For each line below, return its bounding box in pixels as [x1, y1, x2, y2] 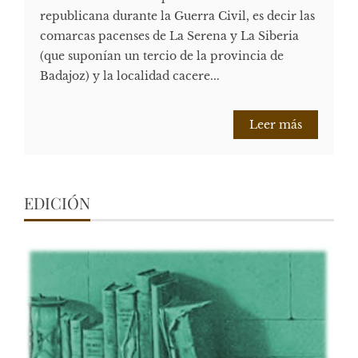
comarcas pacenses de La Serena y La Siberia [40, 29, 299, 44]
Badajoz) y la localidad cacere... [40, 69, 220, 84]
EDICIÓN [24, 192, 90, 214]
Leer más [249, 117, 302, 133]
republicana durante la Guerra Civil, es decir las [40, 9, 315, 24]
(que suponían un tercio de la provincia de [40, 49, 284, 64]
